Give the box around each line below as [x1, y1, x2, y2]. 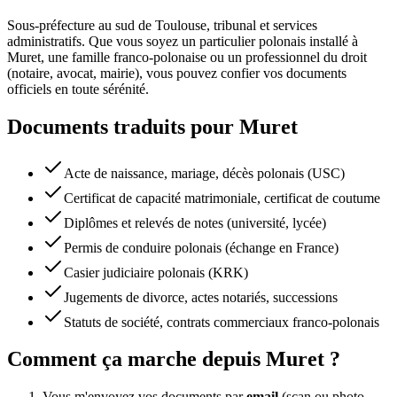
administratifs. [7, 33, 85, 49]
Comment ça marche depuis [7, 347, 266, 371]
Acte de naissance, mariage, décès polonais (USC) [64, 165, 345, 181]
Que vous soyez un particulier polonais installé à [85, 33, 358, 49]
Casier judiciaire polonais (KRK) [64, 264, 248, 280]
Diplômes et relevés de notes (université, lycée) [64, 214, 326, 230]
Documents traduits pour [7, 114, 239, 138]
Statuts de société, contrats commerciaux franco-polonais [64, 314, 379, 330]
